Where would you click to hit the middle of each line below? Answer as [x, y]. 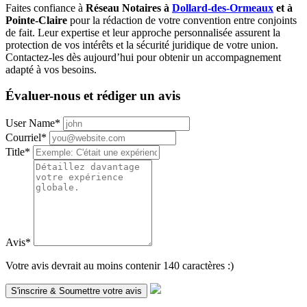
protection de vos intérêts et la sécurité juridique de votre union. [142, 45]
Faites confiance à [46, 8]
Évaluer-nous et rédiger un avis [93, 96]
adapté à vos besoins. [51, 69]
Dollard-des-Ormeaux [223, 8]
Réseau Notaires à [129, 8]
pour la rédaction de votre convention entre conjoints [182, 20]
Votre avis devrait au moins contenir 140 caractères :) [120, 265]
